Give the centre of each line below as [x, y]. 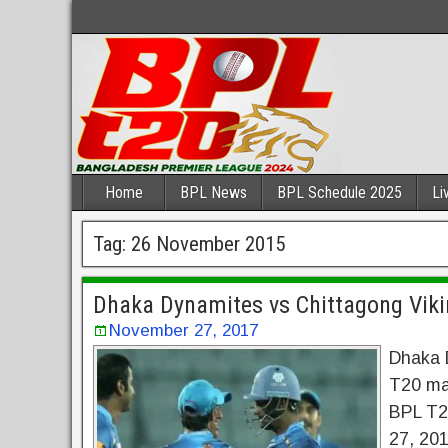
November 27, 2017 [183, 330]
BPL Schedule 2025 [339, 192]
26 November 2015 [208, 244]
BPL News [213, 192]
